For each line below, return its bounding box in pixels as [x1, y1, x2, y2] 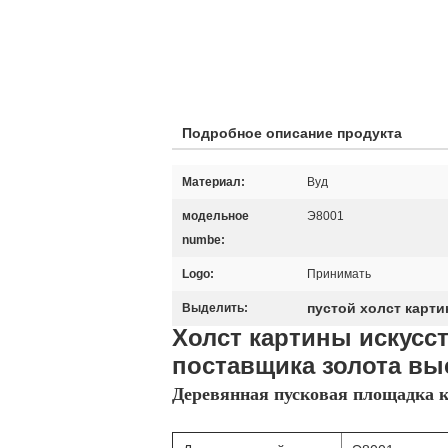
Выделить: [182, 301, 248, 315]
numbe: [182, 233, 225, 247]
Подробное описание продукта [182, 125, 402, 141]
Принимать [307, 267, 371, 281]
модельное [182, 209, 249, 223]
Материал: [182, 175, 245, 189]
